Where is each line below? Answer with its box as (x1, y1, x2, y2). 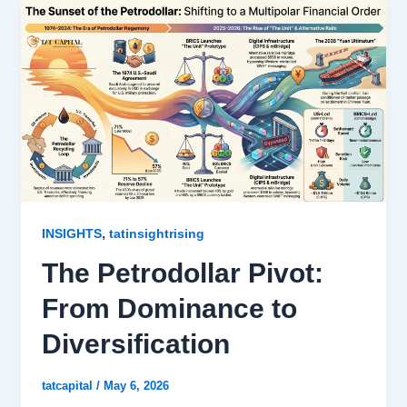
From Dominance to (41, 293, 297, 323)
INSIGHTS (41, 225, 102, 241)
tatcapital (41, 378, 96, 392)
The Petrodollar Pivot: (41, 257, 323, 288)
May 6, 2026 (103, 378, 169, 392)
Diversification (41, 328, 230, 359)
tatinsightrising (108, 225, 204, 241)
